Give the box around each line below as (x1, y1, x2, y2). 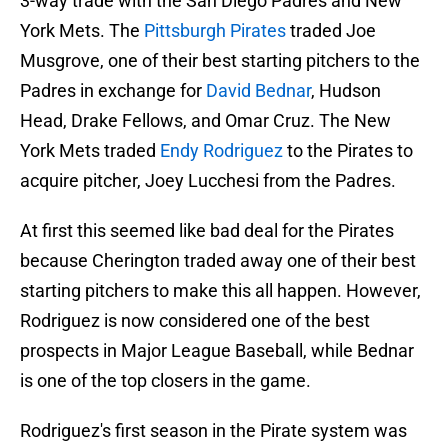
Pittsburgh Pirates (144, 20, 286, 42)
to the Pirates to (283, 140, 413, 162)
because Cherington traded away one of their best (20, 250, 416, 272)
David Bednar (206, 80, 311, 102)
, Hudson (311, 80, 381, 102)
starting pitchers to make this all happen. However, (20, 280, 421, 302)
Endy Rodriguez (160, 140, 283, 162)
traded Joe (286, 20, 376, 42)
